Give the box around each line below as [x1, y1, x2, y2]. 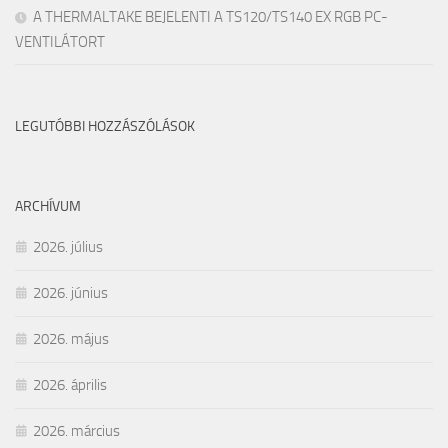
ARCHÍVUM [15, 198, 81, 216]
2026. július [33, 238, 103, 257]
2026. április [33, 376, 107, 395]
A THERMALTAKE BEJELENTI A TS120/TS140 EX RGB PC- [33, 8, 388, 27]
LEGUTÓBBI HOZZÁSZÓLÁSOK [15, 118, 195, 136]
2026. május [33, 330, 109, 349]
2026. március [33, 422, 120, 441]
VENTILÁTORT [15, 33, 105, 52]
